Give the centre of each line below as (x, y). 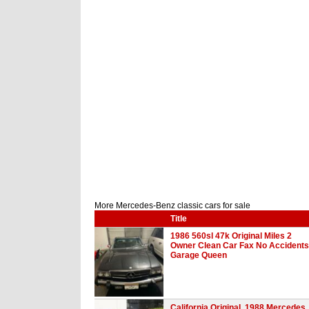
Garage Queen (199, 255)
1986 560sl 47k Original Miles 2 (231, 236)
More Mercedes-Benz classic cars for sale (172, 205)
